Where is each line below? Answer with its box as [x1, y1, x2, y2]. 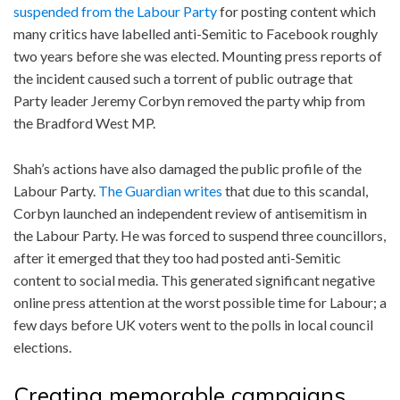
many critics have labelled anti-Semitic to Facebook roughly [13, 24, 378, 42]
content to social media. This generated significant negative [13, 271, 375, 288]
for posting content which [217, 2, 376, 20]
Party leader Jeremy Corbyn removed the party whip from [13, 91, 365, 109]
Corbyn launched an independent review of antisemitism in [13, 204, 367, 221]
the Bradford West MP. [13, 113, 155, 131]
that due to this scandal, [222, 181, 368, 199]
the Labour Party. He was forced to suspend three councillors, [13, 226, 386, 244]
